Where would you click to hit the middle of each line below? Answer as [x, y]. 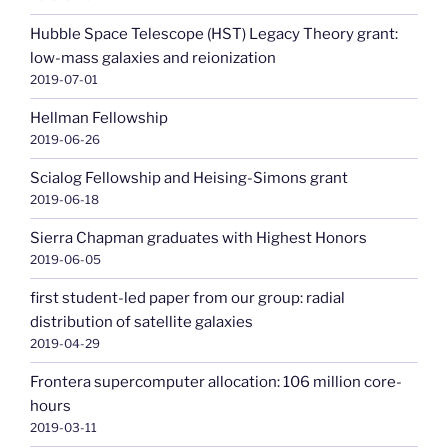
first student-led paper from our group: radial [187, 298]
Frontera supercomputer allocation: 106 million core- [216, 382]
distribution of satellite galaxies [141, 322]
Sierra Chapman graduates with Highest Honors [198, 238]
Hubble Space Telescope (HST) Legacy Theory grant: [214, 34]
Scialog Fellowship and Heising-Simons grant [189, 178]
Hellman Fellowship [99, 118]
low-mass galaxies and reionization [153, 58]
